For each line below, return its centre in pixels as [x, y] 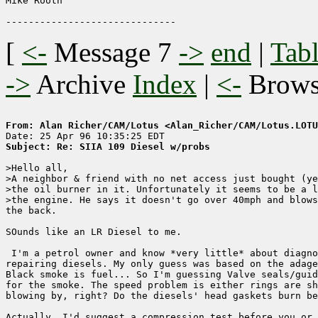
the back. [31, 211]
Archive [82, 84]
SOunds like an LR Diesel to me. [94, 232]
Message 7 [113, 53]
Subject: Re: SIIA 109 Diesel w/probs [108, 147]
